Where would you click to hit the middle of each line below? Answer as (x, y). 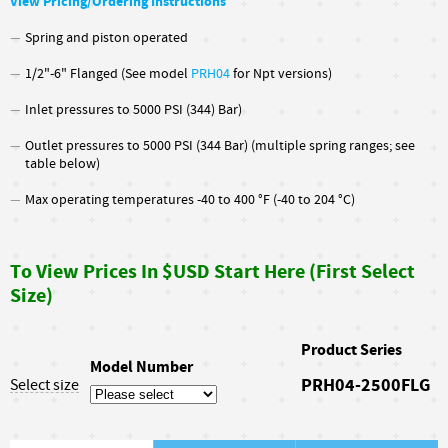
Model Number (141, 367)
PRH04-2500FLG (365, 385)
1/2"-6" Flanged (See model (108, 74)
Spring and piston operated (106, 38)
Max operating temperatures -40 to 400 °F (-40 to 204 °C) (190, 200)
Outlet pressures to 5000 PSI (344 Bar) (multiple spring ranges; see (220, 146)
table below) (62, 164)
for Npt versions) (281, 74)
